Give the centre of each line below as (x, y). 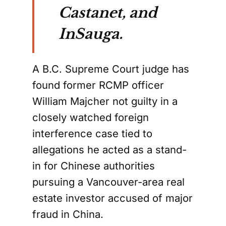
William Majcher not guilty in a (105, 101)
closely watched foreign (91, 118)
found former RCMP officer (98, 85)
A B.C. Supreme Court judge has (111, 69)
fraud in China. (68, 214)
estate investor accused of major (112, 198)
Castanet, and (108, 13)
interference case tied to (92, 134)
